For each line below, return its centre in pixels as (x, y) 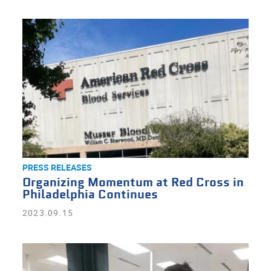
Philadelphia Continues (90, 195)
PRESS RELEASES (57, 167)
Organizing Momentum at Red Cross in (133, 183)
